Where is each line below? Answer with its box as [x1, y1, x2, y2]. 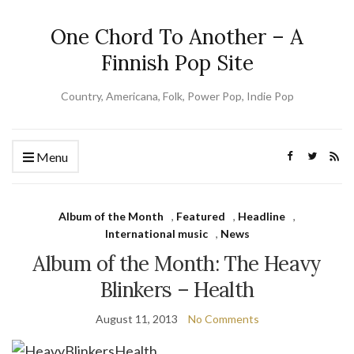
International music [104, 227, 208, 240]
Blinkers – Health [100, 277, 254, 303]
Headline [238, 209, 285, 223]
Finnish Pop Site [100, 50, 254, 76]
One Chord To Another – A [51, 24, 303, 50]
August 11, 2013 [95, 312, 178, 326]
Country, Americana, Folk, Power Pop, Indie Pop [60, 89, 294, 103]
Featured [176, 209, 225, 223]
